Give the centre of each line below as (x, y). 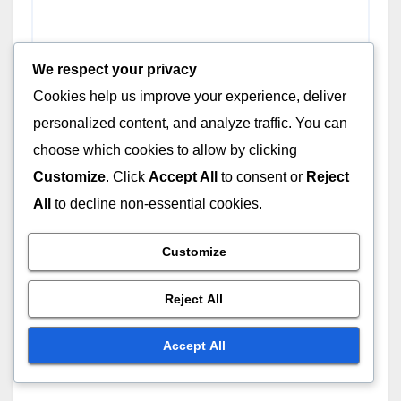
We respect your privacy (115, 69)
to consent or (262, 176)
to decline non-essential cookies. (157, 203)
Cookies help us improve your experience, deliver (190, 96)
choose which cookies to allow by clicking (165, 149)
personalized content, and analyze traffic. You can (190, 123)
